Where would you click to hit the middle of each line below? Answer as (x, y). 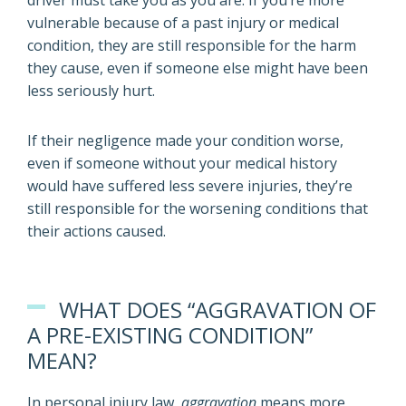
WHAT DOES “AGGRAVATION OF (217, 309)
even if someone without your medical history (182, 163)
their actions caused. (97, 231)
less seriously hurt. (91, 91)
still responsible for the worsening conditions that (198, 208)
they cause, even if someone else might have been (198, 68)
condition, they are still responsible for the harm (192, 45)
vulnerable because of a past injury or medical (183, 23)
